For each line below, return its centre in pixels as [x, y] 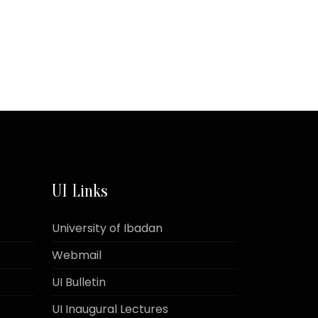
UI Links [80, 191]
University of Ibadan [107, 228]
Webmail [77, 255]
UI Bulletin [79, 282]
